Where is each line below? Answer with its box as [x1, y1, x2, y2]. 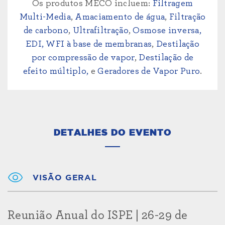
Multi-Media [19, 13, 71, 22]
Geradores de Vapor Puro [97, 67, 200, 76]
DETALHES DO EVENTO [53, 128, 172, 138]
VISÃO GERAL [33, 173, 97, 182]
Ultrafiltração [72, 26, 129, 36]
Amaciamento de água [75, 13, 165, 22]
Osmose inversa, [133, 26, 201, 36]
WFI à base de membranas [46, 40, 152, 49]
